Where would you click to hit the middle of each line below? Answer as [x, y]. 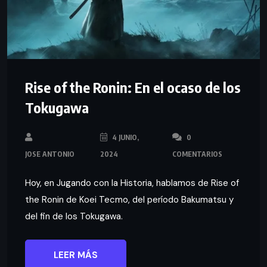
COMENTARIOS [198, 154]
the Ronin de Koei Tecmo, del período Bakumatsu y [129, 199]
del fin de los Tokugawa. [74, 216]
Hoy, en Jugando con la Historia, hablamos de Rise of [132, 183]
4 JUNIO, [125, 137]
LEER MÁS [76, 255]
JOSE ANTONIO [50, 154]
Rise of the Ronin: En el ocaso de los [133, 87]
